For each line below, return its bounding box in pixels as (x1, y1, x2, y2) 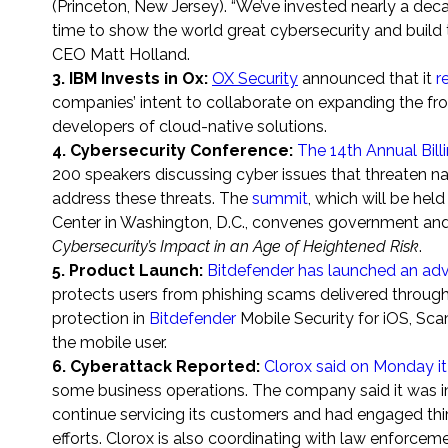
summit (252, 189, 308, 209)
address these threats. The (52, 189, 252, 209)
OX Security (212, 69, 298, 89)
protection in (52, 309, 149, 329)
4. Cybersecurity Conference (52, 141, 289, 161)
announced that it (298, 69, 436, 89)
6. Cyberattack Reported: (52, 357, 264, 377)
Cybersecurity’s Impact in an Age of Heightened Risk (52, 237, 419, 257)
